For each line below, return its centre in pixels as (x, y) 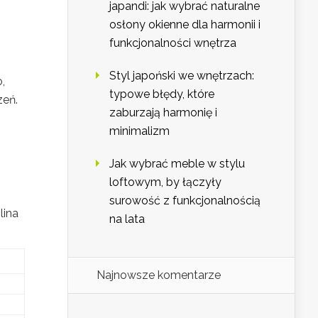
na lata (127, 219)
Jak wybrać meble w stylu (177, 164)
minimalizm (139, 131)
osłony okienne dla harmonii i (185, 25)
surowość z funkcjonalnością (185, 201)
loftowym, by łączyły (165, 182)
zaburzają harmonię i (163, 113)
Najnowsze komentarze (159, 275)
